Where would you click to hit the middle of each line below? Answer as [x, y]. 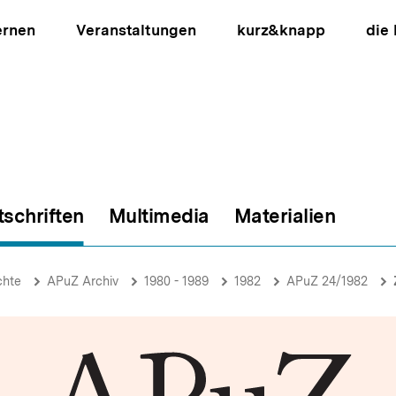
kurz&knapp [281, 30]
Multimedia [159, 216]
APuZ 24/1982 [327, 281]
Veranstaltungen [136, 30]
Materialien [284, 216]
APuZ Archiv [83, 281]
